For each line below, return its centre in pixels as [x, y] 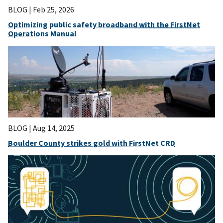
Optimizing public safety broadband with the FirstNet [104, 24]
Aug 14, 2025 [54, 128]
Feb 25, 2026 [54, 9]
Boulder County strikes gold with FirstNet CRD [92, 143]
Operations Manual [42, 33]
